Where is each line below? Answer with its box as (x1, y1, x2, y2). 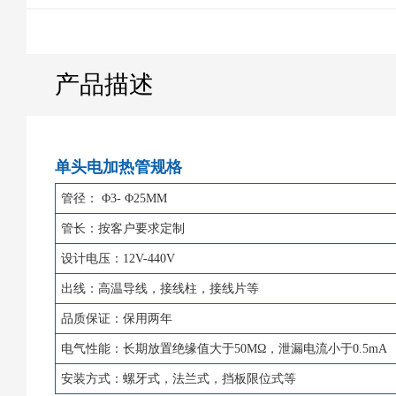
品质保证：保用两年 (60, 311, 172, 325)
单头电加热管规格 (55, 158, 183, 176)
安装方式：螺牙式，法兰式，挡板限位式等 (60, 371, 296, 385)
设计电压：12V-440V (60, 251, 175, 265)
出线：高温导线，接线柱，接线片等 (60, 281, 259, 295)
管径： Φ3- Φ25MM (60, 191, 167, 205)
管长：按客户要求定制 (60, 221, 185, 235)
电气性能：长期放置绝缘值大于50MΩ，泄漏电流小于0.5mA (60, 341, 387, 355)
